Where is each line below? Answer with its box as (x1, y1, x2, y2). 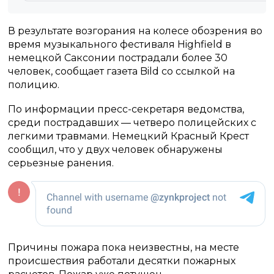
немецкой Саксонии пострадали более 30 (8, 52, 228, 64)
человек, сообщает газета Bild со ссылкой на (8, 65, 235, 77)
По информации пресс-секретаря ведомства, (8, 103, 245, 115)
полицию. (8, 79, 60, 91)
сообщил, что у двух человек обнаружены (8, 144, 223, 155)
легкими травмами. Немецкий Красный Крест (8, 130, 250, 142)
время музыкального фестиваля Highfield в (8, 39, 232, 50)
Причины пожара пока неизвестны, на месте (8, 242, 240, 253)
